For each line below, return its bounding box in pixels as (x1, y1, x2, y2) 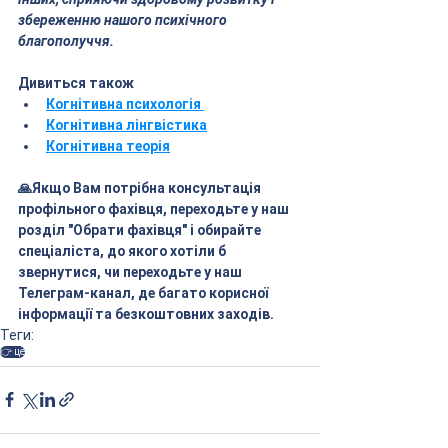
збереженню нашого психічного (18, 11, 230, 28)
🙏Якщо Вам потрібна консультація (18, 179, 264, 196)
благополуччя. (18, 32, 114, 49)
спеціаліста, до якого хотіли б (18, 242, 229, 259)
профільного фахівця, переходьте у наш (18, 200, 292, 217)
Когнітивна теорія (46, 137, 170, 154)
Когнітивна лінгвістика (46, 116, 207, 133)
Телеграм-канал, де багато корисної (18, 284, 271, 301)
